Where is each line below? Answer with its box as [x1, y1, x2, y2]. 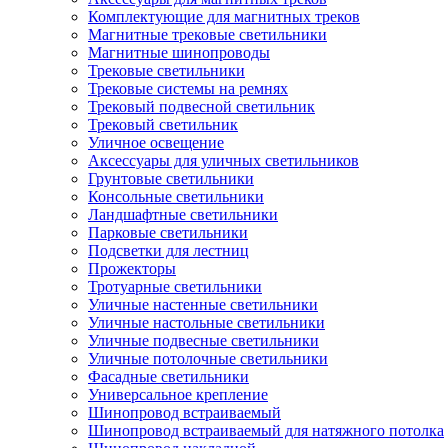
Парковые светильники [88, 224, 248, 241]
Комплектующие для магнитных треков [88, 8, 360, 25]
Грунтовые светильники [88, 170, 254, 187]
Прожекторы [88, 260, 176, 277]
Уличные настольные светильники [88, 314, 325, 331]
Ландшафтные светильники [88, 206, 278, 223]
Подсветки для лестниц [88, 242, 249, 259]
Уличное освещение [88, 134, 224, 151]
